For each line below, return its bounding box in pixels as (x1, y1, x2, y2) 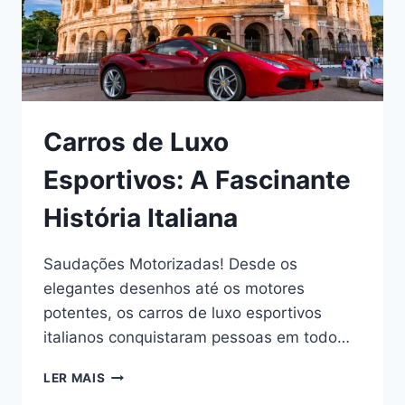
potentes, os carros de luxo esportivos (43, 304, 322, 323)
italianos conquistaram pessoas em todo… (43, 328, 350, 347)
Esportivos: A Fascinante (43, 165, 351, 196)
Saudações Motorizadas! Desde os (43, 255, 297, 274)
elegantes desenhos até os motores (43, 279, 305, 298)
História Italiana (43, 202, 238, 234)
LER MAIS (43, 371, 106, 386)
